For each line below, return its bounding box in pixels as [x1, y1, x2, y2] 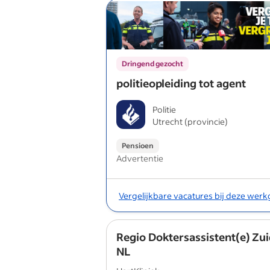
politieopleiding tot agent [116, 76, 246, 90]
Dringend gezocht [122, 59, 183, 68]
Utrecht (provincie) [152, 116, 228, 127]
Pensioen [122, 141, 154, 150]
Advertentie [116, 152, 163, 164]
